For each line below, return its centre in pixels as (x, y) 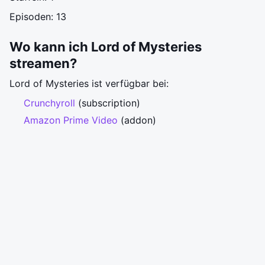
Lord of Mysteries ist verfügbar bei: (89, 83)
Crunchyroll (49, 103)
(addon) (137, 120)
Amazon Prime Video (71, 120)
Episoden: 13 (38, 17)
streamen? (43, 63)
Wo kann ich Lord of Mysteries (106, 47)
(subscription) (108, 103)
